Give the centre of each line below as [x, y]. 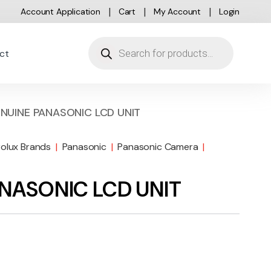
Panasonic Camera [158, 147]
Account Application [60, 11]
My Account [177, 11]
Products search [131, 43]
